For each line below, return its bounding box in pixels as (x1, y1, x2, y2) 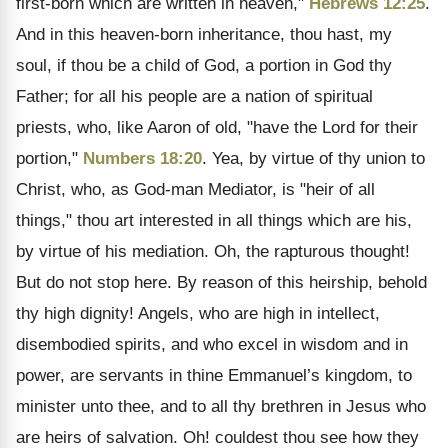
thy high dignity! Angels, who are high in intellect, (16, 304, 380, 323)
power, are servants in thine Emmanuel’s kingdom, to (16, 366, 412, 385)
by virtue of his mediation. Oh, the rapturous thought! (16, 242, 410, 261)
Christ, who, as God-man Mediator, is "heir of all (16, 180, 375, 199)
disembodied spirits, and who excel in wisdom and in (16, 335, 408, 354)
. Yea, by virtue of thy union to (202, 149, 425, 168)
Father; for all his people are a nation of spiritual (16, 87, 373, 106)
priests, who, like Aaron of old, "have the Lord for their (16, 118, 418, 137)
